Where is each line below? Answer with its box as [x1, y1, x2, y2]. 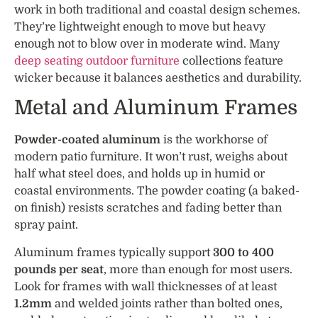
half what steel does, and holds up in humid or [14, 168, 265, 181]
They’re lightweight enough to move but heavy [14, 20, 265, 33]
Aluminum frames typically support [14, 246, 213, 259]
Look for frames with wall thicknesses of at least [14, 280, 277, 293]
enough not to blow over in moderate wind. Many [14, 37, 280, 50]
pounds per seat [14, 263, 104, 276]
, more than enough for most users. [104, 263, 292, 276]
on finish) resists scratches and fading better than [14, 202, 282, 215]
